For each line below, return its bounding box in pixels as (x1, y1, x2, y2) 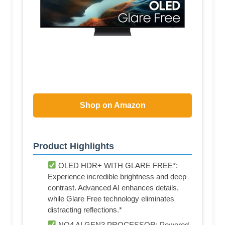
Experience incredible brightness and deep (48, 172, 186, 181)
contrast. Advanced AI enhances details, (48, 183, 179, 192)
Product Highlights (33, 141, 114, 151)
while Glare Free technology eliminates (48, 194, 174, 203)
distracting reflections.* (48, 205, 122, 214)
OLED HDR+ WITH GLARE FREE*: (56, 161, 178, 170)
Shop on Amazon (79, 100, 146, 109)
